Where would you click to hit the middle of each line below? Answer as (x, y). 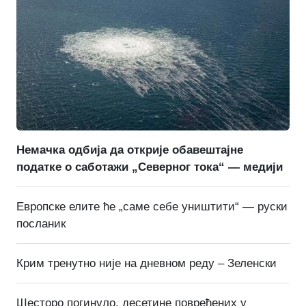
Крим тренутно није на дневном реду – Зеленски (147, 264)
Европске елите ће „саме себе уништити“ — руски (152, 207)
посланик (41, 224)
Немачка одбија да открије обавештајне (130, 150)
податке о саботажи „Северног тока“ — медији (150, 167)
